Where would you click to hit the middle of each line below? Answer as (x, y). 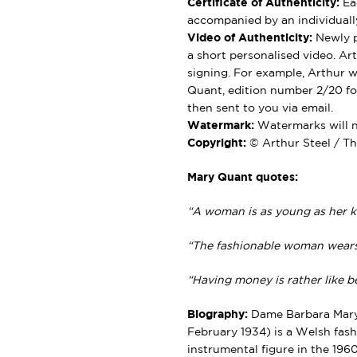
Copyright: (216, 143)
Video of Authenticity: (251, 38)
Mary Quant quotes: (242, 177)
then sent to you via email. (260, 108)
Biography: (217, 314)
